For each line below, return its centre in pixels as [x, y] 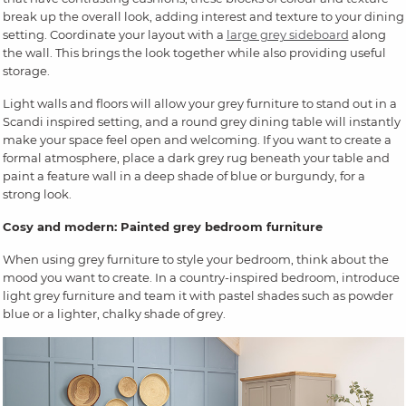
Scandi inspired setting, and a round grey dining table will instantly [201, 122]
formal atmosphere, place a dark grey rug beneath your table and [196, 158]
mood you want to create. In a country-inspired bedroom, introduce [201, 278]
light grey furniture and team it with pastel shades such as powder [198, 296]
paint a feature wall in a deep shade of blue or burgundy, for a [184, 176]
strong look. [37, 194]
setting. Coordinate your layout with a [114, 35]
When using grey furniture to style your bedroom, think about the [195, 260]
